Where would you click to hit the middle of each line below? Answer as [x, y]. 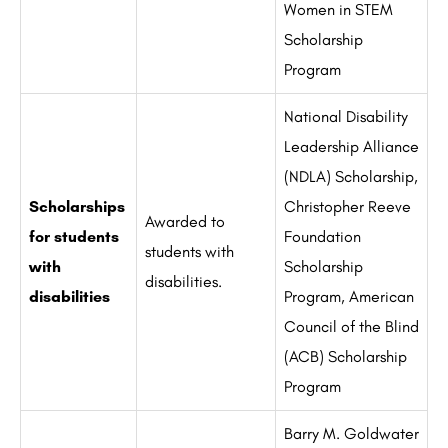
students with [189, 252]
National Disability [346, 117]
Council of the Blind [351, 327]
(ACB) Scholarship [345, 357]
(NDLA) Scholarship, [351, 177]
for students [74, 237]
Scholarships [77, 207]
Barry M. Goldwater [351, 434]
